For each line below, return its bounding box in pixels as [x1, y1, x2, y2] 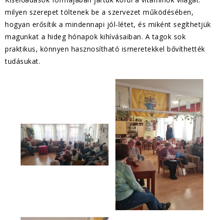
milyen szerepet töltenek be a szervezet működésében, [5, 7, 193, 17]
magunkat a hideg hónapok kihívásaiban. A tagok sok [5, 32, 186, 41]
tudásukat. [5, 56, 40, 66]
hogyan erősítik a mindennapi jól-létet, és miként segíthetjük [5, 20, 211, 29]
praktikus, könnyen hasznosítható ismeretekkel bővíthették [5, 44, 205, 54]
